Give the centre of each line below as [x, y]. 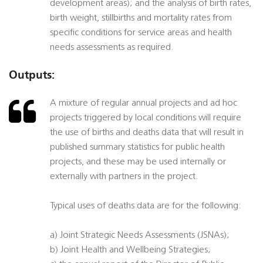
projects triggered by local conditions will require [146, 118]
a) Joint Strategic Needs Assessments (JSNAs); [140, 236]
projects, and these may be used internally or [138, 162]
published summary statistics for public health [137, 148]
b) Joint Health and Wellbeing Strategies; [130, 250]
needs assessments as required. [112, 48]
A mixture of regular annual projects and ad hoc [144, 104]
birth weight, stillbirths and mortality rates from [141, 18]
